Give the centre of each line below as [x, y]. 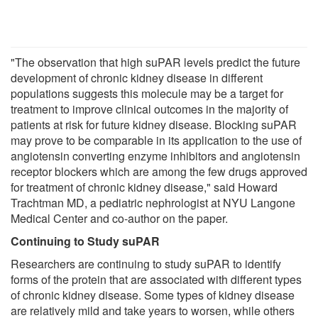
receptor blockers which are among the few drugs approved [159, 171]
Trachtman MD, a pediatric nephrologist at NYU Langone [153, 202]
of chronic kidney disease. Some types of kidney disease [153, 295]
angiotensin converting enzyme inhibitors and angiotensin [155, 155]
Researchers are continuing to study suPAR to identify [146, 263]
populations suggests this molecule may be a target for [147, 93]
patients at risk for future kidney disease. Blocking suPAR [154, 124]
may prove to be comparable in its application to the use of [156, 140]
